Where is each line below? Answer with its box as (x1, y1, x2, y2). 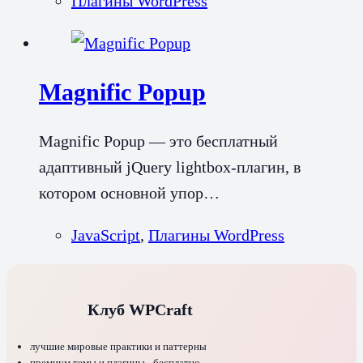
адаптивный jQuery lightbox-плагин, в (39, 157, 301, 176)
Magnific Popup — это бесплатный (39, 131, 278, 150)
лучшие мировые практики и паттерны (29, 340, 207, 352)
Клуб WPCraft (88, 300, 193, 318)
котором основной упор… (39, 183, 220, 202)
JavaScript (71, 225, 140, 244)
